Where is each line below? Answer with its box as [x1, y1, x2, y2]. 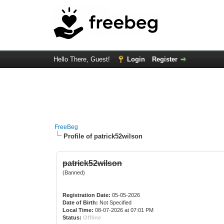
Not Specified [98, 199, 133, 205]
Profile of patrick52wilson [63, 132, 143, 140]
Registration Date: [62, 192, 111, 198]
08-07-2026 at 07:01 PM [93, 207, 154, 213]
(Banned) [62, 169, 85, 175]
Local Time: [62, 207, 94, 213]
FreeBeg [54, 123, 78, 130]
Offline [83, 214, 101, 220]
